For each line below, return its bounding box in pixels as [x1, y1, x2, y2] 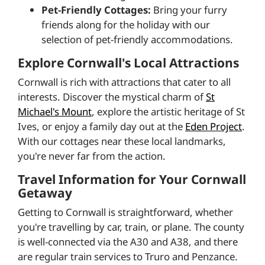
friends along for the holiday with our [41, 17, 210, 31]
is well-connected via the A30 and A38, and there [18, 234, 238, 248]
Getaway [18, 184, 72, 201]
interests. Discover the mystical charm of [18, 89, 206, 104]
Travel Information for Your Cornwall [18, 170, 246, 188]
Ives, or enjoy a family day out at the [18, 119, 185, 133]
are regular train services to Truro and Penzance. [18, 249, 238, 263]
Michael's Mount [18, 104, 92, 118]
